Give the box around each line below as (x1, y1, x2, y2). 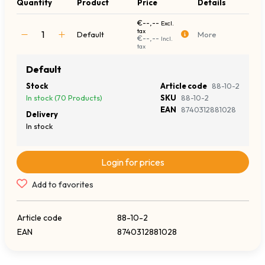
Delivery (25, 109, 58, 119)
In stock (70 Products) (25, 93, 102, 103)
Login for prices (101, 156, 164, 169)
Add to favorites (31, 179, 93, 190)
